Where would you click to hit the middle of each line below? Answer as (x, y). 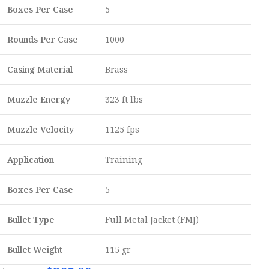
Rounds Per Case (43, 39)
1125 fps (122, 129)
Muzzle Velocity (41, 129)
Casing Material (40, 69)
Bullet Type (31, 219)
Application (31, 159)
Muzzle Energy (39, 99)
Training (124, 159)
